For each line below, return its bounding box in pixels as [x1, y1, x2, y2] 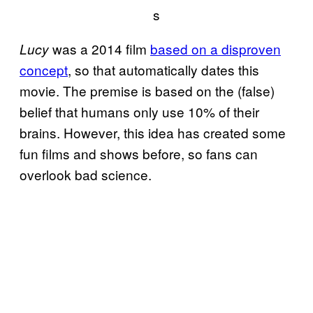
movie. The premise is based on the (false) [20, 81, 275, 101]
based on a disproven [150, 39, 281, 59]
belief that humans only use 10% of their [20, 102, 259, 122]
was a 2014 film [52, 39, 150, 59]
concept [20, 60, 68, 80]
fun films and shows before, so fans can [20, 144, 258, 163]
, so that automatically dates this [68, 60, 259, 80]
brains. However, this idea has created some [20, 123, 286, 143]
